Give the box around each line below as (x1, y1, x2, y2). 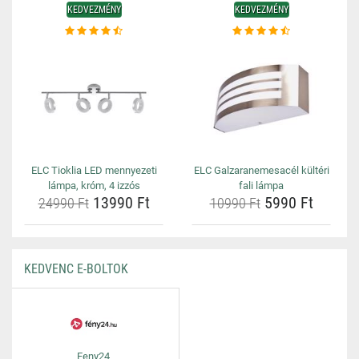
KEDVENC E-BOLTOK (24, 261, 128, 276)
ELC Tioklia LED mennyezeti (30, 164, 157, 176)
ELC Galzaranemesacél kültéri (193, 164, 329, 176)
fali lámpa (239, 179, 284, 192)
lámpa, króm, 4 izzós (47, 179, 140, 192)
